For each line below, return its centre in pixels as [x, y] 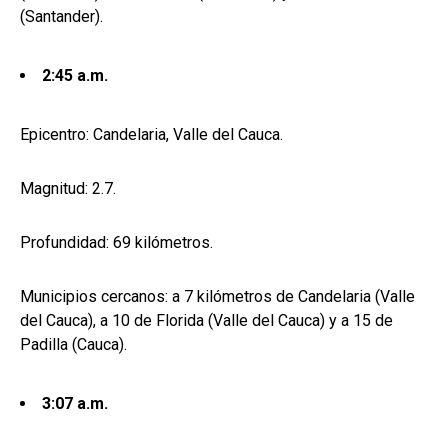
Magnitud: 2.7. [68, 189]
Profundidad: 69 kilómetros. [116, 243]
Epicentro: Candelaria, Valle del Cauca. [151, 135]
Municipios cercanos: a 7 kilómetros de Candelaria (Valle [217, 297]
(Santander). [61, 17]
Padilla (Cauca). [73, 345]
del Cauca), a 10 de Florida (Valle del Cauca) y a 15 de [206, 321]
